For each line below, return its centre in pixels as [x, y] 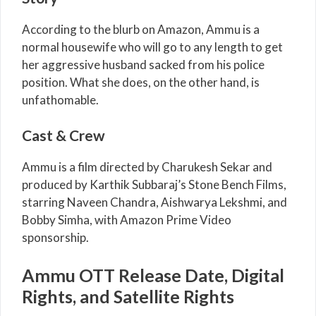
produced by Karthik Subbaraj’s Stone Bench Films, [154, 185]
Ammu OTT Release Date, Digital [153, 275]
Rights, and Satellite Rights [128, 296]
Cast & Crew [63, 135]
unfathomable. [60, 99]
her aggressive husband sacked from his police [143, 64]
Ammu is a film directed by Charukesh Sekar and [147, 167]
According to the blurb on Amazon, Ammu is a [141, 29]
